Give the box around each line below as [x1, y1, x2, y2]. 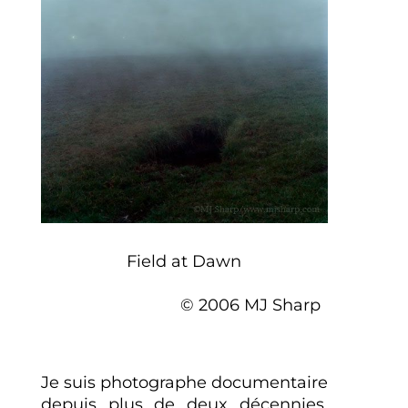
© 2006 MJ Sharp [47, 294, 321, 315]
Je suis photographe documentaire [40, 372, 329, 393]
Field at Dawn [127, 250, 242, 271]
